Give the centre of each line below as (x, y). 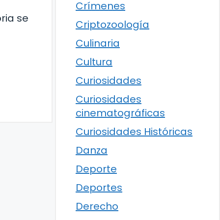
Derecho (97, 206)
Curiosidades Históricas (134, 132)
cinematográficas (120, 113)
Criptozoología (112, 25)
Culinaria (98, 43)
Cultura (94, 62)
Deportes (99, 188)
